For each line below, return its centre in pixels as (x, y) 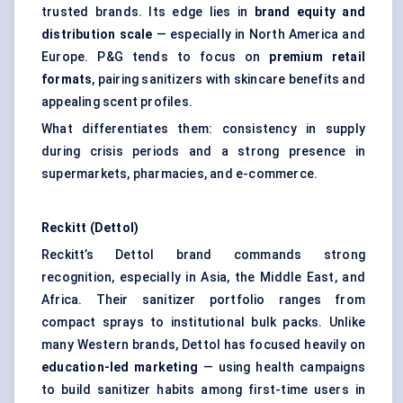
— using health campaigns (282, 367)
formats (67, 80)
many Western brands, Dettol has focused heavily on (203, 345)
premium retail (317, 57)
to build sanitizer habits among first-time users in (203, 390)
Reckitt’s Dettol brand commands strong (203, 255)
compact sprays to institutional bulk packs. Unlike (203, 322)
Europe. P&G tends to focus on (156, 57)
